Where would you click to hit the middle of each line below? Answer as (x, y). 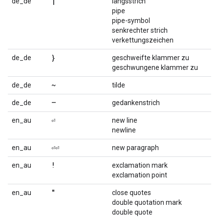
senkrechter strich (140, 30)
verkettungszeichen (143, 40)
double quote (132, 212)
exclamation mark (140, 165)
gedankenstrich (136, 103)
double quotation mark (147, 202)
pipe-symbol (131, 21)
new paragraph (135, 148)
